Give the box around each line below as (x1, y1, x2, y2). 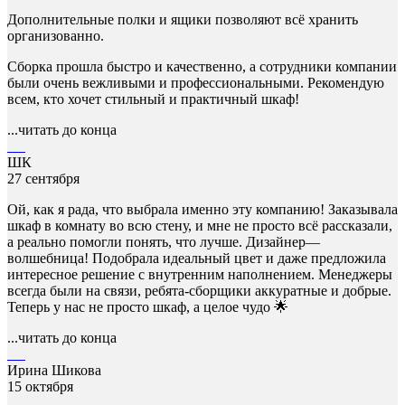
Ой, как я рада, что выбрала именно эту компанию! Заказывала (7, 202, 398, 218)
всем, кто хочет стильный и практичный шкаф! (7, 91, 299, 108)
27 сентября (7, 171, 80, 187)
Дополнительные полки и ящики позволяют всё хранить (7, 12, 358, 28)
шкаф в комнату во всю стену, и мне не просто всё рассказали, (7, 218, 392, 234)
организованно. (7, 28, 104, 44)
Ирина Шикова (7, 363, 101, 379)
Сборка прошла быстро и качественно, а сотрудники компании (7, 59, 397, 75)
